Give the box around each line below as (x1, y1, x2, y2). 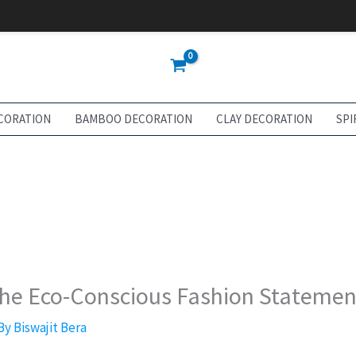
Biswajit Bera (14, 318, 87, 336)
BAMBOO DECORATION (75, 111, 192, 127)
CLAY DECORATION (216, 111, 312, 127)
